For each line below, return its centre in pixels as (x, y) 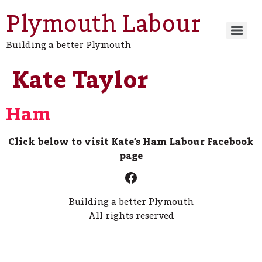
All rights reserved (131, 216)
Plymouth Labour (103, 23)
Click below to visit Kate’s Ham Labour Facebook (131, 142)
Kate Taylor (80, 80)
